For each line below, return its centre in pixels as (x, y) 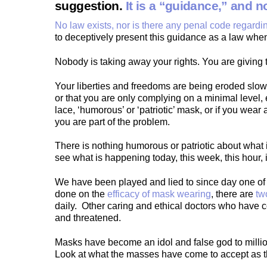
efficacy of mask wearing (159, 194)
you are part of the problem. (112, 122)
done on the (81, 194)
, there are (233, 194)
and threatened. (88, 218)
